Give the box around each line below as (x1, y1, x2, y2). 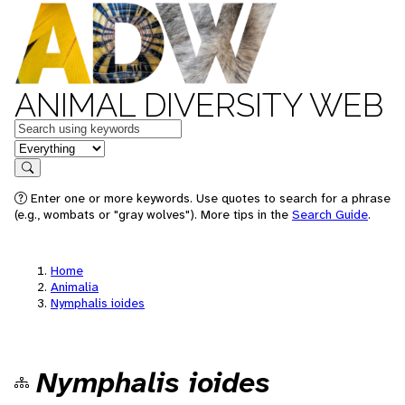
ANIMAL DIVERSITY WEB (14, 86, 383, 124)
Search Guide (292, 206, 368, 222)
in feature (14, 137, 73, 156)
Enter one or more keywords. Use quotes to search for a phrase (27, 190, 391, 206)
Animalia (51, 278, 99, 295)
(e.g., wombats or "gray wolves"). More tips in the (14, 206, 292, 222)
